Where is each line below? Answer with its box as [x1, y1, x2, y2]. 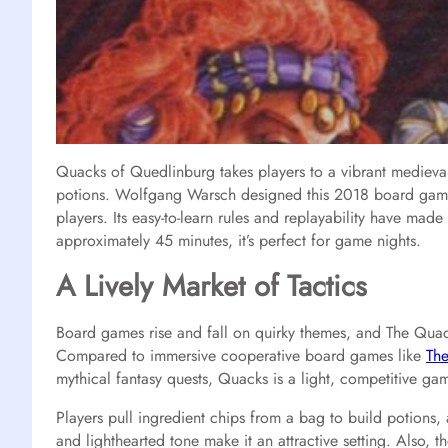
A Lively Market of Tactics [56, 264, 367, 307]
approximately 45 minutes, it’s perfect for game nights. [56, 228, 421, 252]
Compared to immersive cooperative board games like [56, 343, 426, 367]
